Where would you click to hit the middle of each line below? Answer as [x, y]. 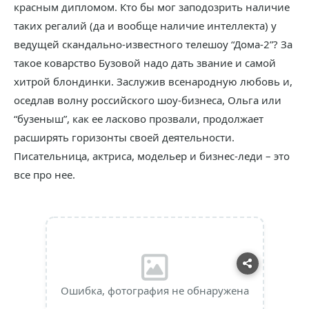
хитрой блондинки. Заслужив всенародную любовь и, [153, 81]
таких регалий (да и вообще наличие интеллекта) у [145, 26]
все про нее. [44, 175]
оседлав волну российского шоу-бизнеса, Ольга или [148, 100]
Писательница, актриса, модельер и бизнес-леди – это [152, 156]
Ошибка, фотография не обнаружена [154, 290]
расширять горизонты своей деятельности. [124, 137]
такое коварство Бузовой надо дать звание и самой [145, 63]
